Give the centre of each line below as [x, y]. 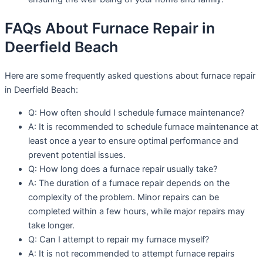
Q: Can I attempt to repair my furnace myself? [119, 239]
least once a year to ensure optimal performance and [133, 141]
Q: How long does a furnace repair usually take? [123, 169]
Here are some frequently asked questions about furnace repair [130, 75]
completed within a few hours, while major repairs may [136, 211]
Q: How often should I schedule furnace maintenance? [136, 112]
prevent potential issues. [77, 155]
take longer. [51, 225]
